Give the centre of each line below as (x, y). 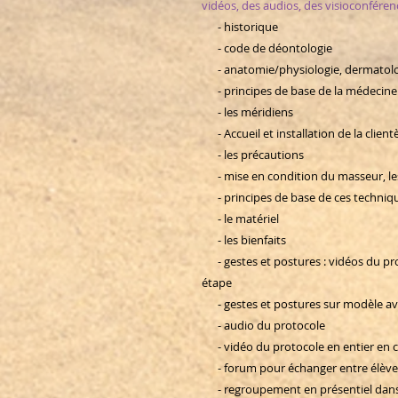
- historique (245, 27)
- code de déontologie (272, 48)
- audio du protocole (263, 326)
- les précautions (253, 155)
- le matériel (242, 219)
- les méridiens (250, 112)
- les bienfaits (245, 240)
